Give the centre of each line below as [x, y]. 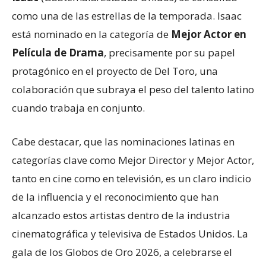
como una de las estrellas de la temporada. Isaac [127, 16]
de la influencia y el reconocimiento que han [115, 197]
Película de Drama [58, 53]
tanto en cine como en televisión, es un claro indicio [132, 179]
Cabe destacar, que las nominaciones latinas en [123, 142]
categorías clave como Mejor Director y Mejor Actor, [133, 160]
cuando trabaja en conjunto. [78, 108]
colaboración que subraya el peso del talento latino [133, 90]
